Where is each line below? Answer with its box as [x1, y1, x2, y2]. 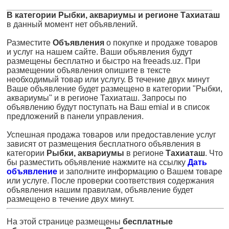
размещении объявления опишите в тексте [7, 66, 171, 75]
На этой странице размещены [7, 217, 123, 226]
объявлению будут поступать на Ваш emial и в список [7, 103, 210, 111]
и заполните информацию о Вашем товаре [57, 167, 222, 176]
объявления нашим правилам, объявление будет [7, 186, 193, 194]
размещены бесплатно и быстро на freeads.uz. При [7, 57, 200, 65]
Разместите [7, 38, 53, 47]
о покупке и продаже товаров [104, 38, 218, 47]
